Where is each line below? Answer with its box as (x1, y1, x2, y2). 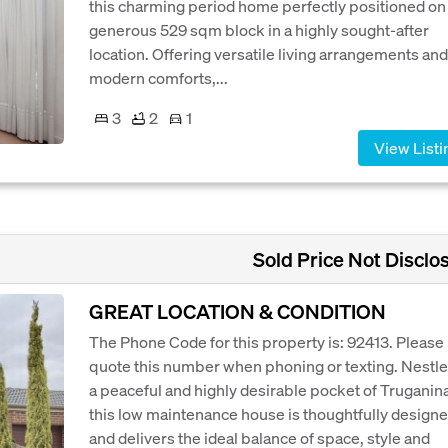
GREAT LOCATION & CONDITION (89, 298, 386, 325)
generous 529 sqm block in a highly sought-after (89, 19, 429, 41)
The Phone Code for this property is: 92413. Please (89, 331, 444, 353)
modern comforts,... (89, 67, 228, 89)
